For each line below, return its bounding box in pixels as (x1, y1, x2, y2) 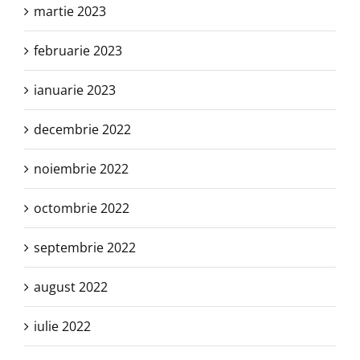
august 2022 (34, 278, 108, 297)
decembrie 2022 (34, 121, 131, 139)
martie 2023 (34, 2, 106, 21)
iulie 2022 (34, 317, 91, 336)
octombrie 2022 (34, 199, 129, 218)
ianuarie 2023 (34, 81, 116, 100)
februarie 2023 (34, 42, 122, 60)
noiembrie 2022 (34, 160, 129, 178)
